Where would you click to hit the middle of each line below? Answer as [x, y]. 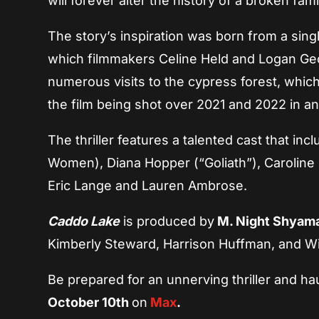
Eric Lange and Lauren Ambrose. [148, 186]
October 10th [90, 303]
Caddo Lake [84, 221]
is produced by [167, 221]
